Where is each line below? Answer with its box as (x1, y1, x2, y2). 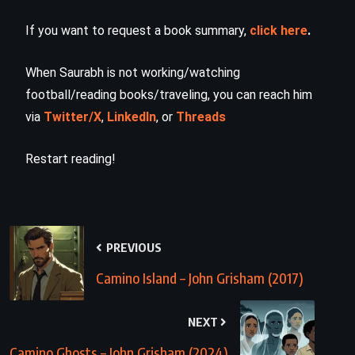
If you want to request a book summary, (25, 22, 250, 38)
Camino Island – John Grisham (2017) (96, 268, 303, 287)
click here (250, 22, 307, 38)
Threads (176, 109, 226, 124)
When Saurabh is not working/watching (25, 64, 240, 80)
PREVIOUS (104, 239, 162, 254)
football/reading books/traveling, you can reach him (25, 86, 312, 102)
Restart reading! (25, 151, 116, 166)
